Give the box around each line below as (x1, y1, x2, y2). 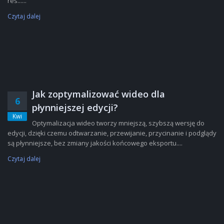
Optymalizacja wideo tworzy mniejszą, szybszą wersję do (32, 118, 204, 127)
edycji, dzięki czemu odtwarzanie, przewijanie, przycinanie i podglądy (7, 128, 216, 137)
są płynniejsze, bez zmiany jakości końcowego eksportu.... (7, 138, 182, 147)
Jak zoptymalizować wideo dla (32, 88, 165, 100)
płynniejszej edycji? (32, 101, 118, 113)
